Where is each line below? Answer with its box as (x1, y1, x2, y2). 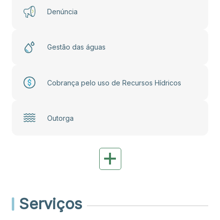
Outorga (47, 113, 74, 122)
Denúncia (47, 7, 78, 16)
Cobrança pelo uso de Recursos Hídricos (47, 78, 181, 87)
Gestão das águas (47, 43, 106, 52)
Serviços (19, 194, 82, 213)
